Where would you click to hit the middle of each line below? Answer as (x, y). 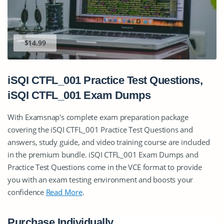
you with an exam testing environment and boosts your (100, 179)
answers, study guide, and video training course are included (109, 142)
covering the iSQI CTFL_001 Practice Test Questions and (100, 129)
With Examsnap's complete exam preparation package (98, 117)
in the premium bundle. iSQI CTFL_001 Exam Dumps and (103, 154)
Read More (64, 192)
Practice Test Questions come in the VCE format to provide (105, 167)
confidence (27, 192)
